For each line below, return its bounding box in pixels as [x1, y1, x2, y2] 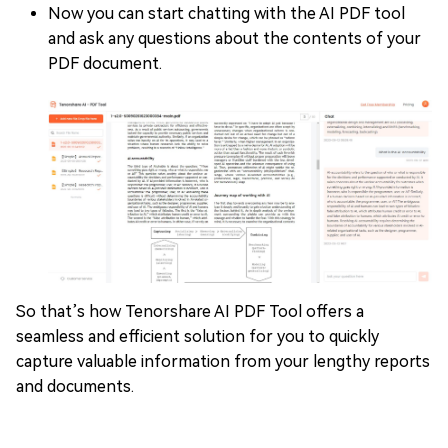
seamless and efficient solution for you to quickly [16, 327, 379, 347]
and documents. [16, 377, 134, 397]
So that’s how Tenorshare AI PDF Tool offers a [16, 302, 364, 322]
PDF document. [48, 54, 162, 74]
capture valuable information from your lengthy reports [16, 352, 430, 372]
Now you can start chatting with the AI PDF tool [48, 4, 405, 24]
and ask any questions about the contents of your [48, 29, 421, 49]
